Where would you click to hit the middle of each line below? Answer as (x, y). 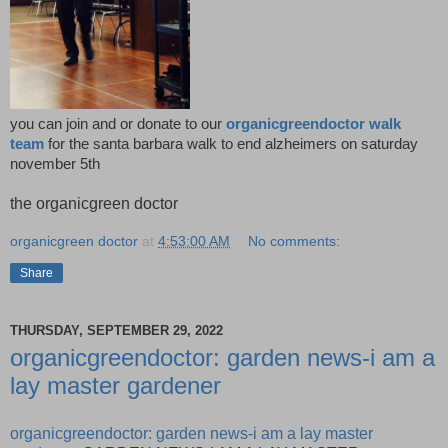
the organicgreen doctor (94, 204)
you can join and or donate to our (118, 124)
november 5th (55, 164)
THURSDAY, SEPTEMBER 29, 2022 (116, 330)
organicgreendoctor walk (313, 124)
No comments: (294, 241)
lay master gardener (115, 386)
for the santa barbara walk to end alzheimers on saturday (231, 144)
